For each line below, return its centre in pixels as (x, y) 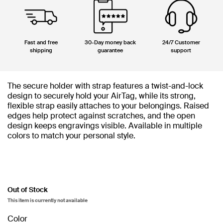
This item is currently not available (48, 200)
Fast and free (41, 42)
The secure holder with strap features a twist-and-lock (105, 86)
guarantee (111, 50)
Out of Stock (28, 189)
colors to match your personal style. (71, 136)
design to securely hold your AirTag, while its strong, (102, 96)
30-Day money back (111, 42)
